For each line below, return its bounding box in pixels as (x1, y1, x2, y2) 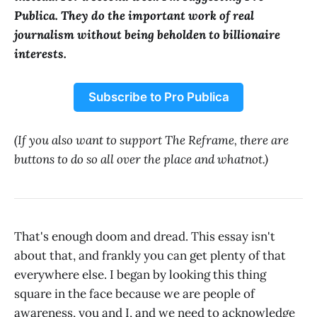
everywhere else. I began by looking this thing (14, 267, 266, 283)
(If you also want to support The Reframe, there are (14, 132, 289, 148)
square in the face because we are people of (14, 286, 255, 302)
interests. (14, 45, 67, 62)
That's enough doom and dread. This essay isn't (14, 229, 275, 245)
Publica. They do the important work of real (14, 7, 254, 23)
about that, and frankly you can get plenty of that (14, 248, 286, 264)
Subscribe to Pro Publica (88, 89, 229, 104)
